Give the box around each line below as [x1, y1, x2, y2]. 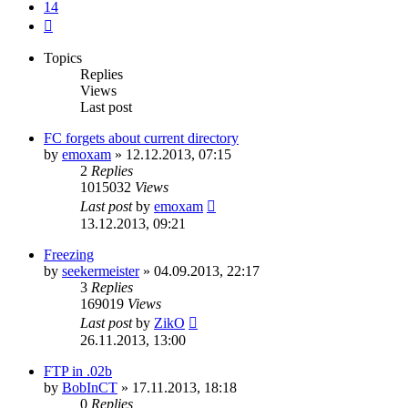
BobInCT [62, 379, 117, 395]
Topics [44, 49, 82, 66]
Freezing [44, 246, 94, 262]
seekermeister [62, 262, 139, 279]
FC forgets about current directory [44, 129, 239, 146]
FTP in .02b [44, 362, 112, 379]
